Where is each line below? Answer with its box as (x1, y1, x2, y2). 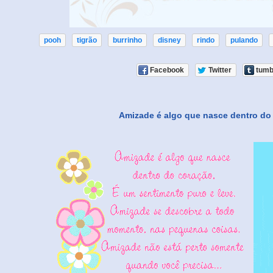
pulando (230, 36, 258, 45)
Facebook (149, 66, 184, 75)
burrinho (113, 36, 142, 45)
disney (158, 36, 181, 45)
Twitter (208, 66, 232, 75)
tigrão (77, 36, 97, 45)
